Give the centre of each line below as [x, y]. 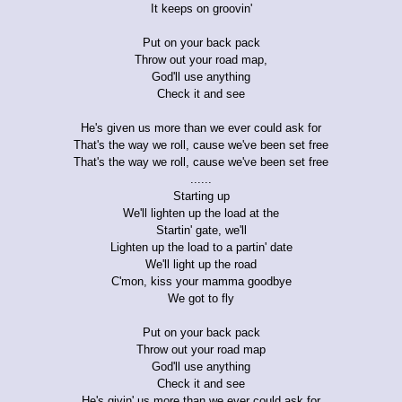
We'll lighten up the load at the [201, 213]
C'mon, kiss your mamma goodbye [201, 281]
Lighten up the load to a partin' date [201, 247]
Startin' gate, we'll [201, 230]
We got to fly [201, 298]
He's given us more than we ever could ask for [201, 127]
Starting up [201, 196]
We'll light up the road [201, 264]
